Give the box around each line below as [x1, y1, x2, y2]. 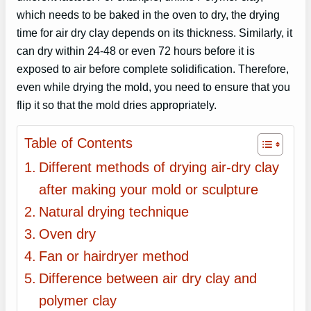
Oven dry [39, 226, 96, 242]
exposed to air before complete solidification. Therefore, [17, 62, 289, 75]
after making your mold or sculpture [39, 182, 258, 198]
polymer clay [39, 293, 117, 309]
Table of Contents [24, 135, 133, 151]
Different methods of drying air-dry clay [39, 160, 279, 176]
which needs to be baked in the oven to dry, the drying [17, 8, 280, 21]
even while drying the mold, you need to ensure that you [17, 80, 290, 93]
